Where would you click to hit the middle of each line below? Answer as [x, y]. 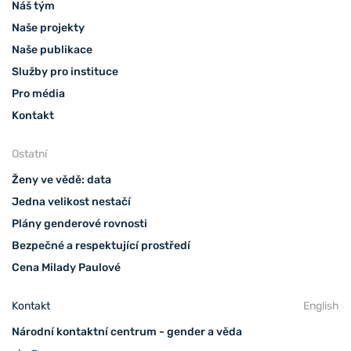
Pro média [38, 93]
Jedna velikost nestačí [71, 201]
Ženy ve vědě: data [62, 179]
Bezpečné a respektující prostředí [101, 245]
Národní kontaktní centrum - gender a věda [127, 331]
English [321, 306]
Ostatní [29, 154]
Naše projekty [48, 27]
